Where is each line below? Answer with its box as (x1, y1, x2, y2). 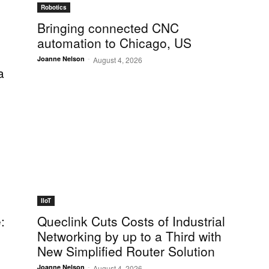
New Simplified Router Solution (37, 242, 215, 261)
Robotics (41, 3, 67, 12)
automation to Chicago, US (37, 34, 192, 52)
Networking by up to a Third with (37, 227, 222, 246)
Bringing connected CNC (37, 19, 179, 37)
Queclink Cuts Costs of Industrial (37, 212, 225, 231)
